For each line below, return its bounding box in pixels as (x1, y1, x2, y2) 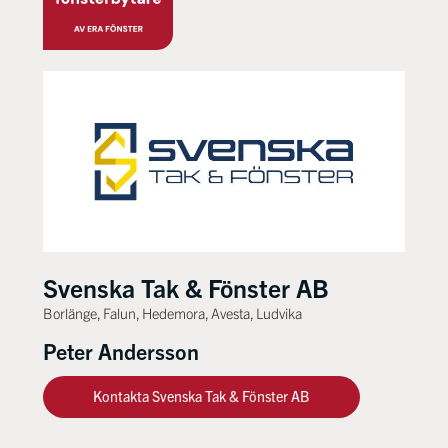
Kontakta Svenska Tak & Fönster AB (93, 387, 311, 406)
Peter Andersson (43, 336, 200, 364)
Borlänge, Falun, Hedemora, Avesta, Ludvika (43, 303, 303, 322)
